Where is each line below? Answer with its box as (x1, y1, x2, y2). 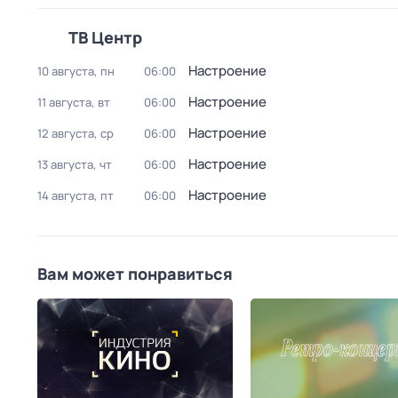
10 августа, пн (37, 63, 115, 79)
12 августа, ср (37, 125, 114, 141)
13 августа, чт (37, 156, 112, 172)
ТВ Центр (68, 27, 142, 48)
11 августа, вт (37, 94, 110, 110)
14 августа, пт (37, 187, 114, 203)
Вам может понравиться (37, 263, 233, 284)
